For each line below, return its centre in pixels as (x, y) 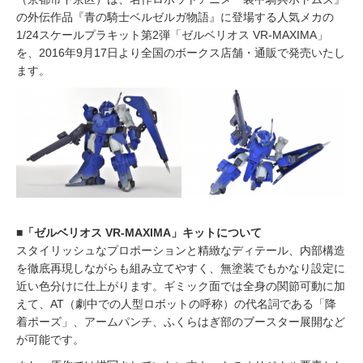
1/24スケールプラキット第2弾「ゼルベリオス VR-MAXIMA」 (172, 35)
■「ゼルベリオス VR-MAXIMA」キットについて (139, 233)
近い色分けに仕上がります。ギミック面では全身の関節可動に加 (181, 286)
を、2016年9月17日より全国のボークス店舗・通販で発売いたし (181, 53)
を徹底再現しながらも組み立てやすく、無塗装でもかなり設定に (181, 268)
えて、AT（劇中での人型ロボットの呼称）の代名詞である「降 (176, 304)
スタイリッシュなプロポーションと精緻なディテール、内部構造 (181, 250)
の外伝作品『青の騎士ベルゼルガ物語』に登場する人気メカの (175, 17)
